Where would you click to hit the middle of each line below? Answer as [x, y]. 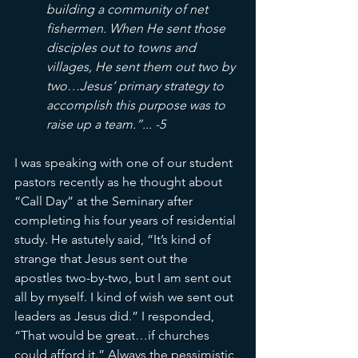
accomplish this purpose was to [137, 105]
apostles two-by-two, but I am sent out [124, 278]
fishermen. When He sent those [137, 29]
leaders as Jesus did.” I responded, [116, 316]
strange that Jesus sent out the [103, 259]
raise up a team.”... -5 [106, 125]
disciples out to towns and [123, 48]
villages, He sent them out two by [142, 67]
